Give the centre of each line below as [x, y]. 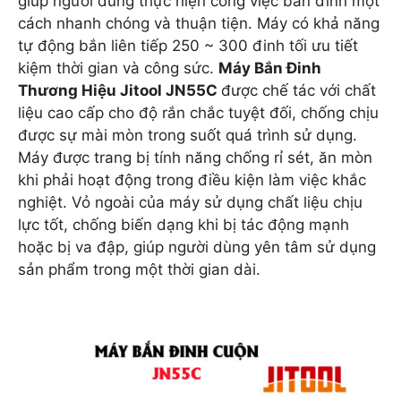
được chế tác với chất [299, 90]
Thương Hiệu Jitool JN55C [119, 90]
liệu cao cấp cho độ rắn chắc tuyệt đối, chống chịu [198, 112]
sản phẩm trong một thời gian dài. [139, 269]
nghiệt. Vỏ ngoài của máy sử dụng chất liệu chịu [190, 202]
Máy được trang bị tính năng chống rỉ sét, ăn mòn [195, 157]
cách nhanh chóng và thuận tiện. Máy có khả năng [199, 23]
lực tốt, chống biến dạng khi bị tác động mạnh [183, 224]
